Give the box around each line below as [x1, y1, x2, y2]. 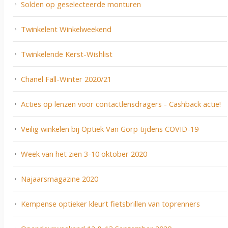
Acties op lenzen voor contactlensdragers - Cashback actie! [21, 99, 221, 109]
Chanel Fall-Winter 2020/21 [21, 74, 111, 84]
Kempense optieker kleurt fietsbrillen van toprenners [21, 198, 200, 209]
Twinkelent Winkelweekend [21, 24, 111, 35]
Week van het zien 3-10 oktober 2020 [21, 149, 147, 159]
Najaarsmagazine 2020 [21, 174, 98, 184]
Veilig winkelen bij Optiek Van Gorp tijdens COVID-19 [21, 124, 198, 134]
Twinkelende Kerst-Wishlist [21, 49, 112, 60]
